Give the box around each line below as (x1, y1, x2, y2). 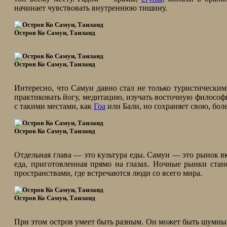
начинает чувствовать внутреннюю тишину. (14, 4, 167, 12)
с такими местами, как (14, 102, 94, 110)
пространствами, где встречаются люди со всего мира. (14, 169, 202, 177)
